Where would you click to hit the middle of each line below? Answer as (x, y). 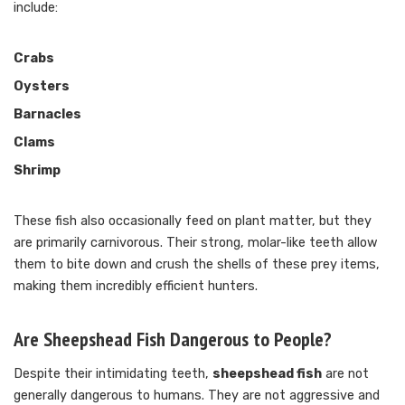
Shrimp (37, 170)
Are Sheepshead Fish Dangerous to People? (173, 339)
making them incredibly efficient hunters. (136, 286)
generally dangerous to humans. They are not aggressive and (197, 395)
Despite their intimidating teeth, (113, 373)
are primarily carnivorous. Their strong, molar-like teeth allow (196, 242)
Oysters (42, 86)
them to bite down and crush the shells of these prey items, (197, 264)
